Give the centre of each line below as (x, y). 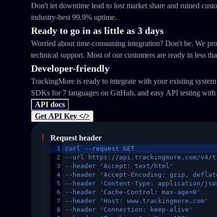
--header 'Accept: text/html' (119, 166)
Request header (76, 138)
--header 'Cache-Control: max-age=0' (133, 192)
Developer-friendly (70, 68)
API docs (50, 104)
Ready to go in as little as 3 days (97, 31)
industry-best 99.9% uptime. (74, 17)
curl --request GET (100, 148)
